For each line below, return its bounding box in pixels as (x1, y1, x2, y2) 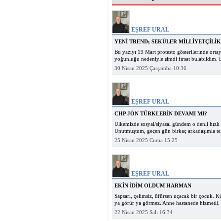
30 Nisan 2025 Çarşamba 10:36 (114, 66, 186, 71)
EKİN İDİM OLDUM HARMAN (114, 183, 191, 188)
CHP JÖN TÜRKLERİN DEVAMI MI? (114, 111, 207, 116)
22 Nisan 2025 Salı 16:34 (114, 210, 173, 215)
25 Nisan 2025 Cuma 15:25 (114, 138, 178, 143)
